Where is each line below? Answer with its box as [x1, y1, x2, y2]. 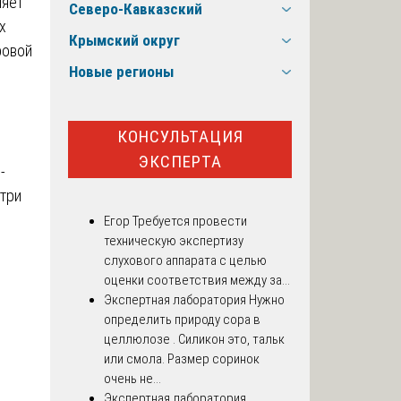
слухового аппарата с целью [104, 252, 267, 269]
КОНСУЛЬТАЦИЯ [116, 125, 243, 147]
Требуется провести [130, 213, 247, 230]
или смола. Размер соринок [104, 351, 260, 368]
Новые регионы [69, 63, 174, 81]
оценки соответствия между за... [104, 272, 290, 289]
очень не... [104, 371, 161, 388]
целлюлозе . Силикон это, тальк [104, 331, 285, 348]
